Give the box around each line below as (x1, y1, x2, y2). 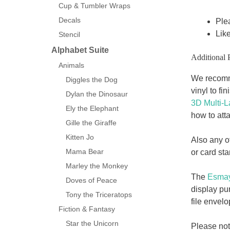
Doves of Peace (66, 176, 117, 184)
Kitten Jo (66, 133, 94, 141)
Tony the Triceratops (66, 190, 132, 199)
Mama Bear (66, 147, 104, 156)
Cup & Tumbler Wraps (59, 2, 130, 10)
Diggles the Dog (66, 75, 118, 84)
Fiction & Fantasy (59, 205, 115, 213)
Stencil (59, 30, 80, 39)
